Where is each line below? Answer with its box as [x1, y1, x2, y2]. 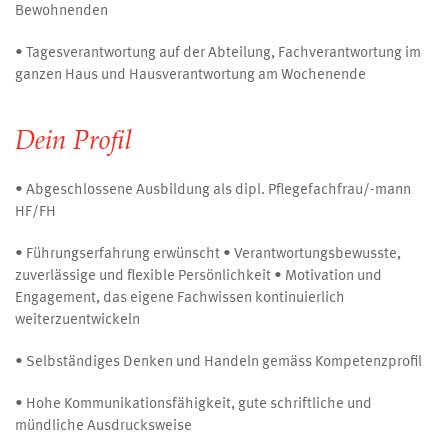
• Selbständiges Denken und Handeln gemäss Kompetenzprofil [15, 355, 422, 370]
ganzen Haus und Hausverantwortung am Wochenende [15, 68, 366, 83]
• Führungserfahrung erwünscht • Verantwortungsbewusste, [15, 247, 401, 262]
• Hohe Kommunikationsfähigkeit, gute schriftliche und [15, 397, 372, 412]
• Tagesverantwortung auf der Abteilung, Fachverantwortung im [15, 46, 421, 61]
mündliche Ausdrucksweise [15, 419, 192, 434]
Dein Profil [15, 130, 132, 156]
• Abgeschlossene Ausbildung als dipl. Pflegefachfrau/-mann [15, 183, 411, 198]
